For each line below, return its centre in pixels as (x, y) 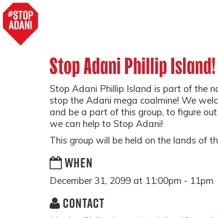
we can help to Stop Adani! (106, 124)
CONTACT (82, 203)
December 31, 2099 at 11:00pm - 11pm (132, 181)
